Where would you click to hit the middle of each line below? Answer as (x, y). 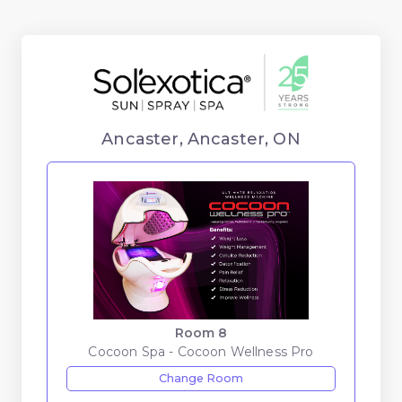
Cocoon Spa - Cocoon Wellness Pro (201, 351)
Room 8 (201, 332)
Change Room (201, 378)
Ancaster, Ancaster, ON (201, 139)
